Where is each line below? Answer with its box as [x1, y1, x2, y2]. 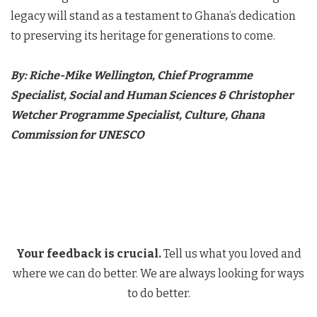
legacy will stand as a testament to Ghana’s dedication [11, 9, 296, 23]
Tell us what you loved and [161, 247, 301, 260]
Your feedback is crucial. [16, 247, 161, 260]
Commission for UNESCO [11, 128, 144, 142]
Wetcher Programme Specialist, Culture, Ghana [11, 108, 265, 122]
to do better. [127, 287, 190, 300]
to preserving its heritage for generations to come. [11, 29, 275, 42]
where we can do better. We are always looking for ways [13, 267, 304, 280]
